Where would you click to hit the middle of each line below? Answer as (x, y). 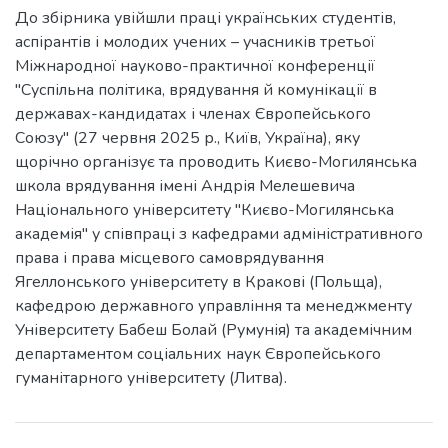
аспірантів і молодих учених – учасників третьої (195, 42)
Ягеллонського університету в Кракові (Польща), (198, 282)
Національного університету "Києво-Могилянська (204, 210)
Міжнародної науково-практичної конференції (195, 66)
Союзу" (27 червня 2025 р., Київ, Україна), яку (187, 138)
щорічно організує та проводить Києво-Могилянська (216, 162)
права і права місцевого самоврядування (169, 258)
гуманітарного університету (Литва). (151, 378)
